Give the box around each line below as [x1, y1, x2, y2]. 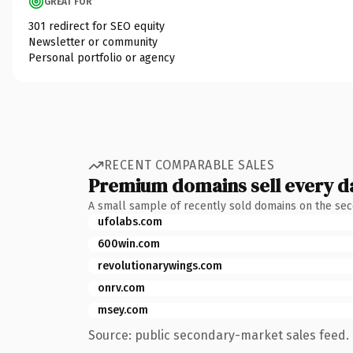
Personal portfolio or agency [28, 50, 175, 65]
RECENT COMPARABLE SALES [104, 158, 275, 173]
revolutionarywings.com [98, 258, 222, 273]
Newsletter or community [28, 35, 158, 49]
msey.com [98, 303, 148, 317]
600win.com [98, 236, 160, 251]
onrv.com [98, 281, 145, 295]
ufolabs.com [98, 214, 162, 229]
